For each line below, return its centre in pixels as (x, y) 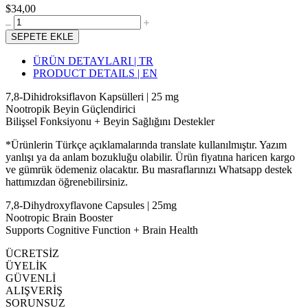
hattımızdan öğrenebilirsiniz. (67, 181)
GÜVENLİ (31, 278)
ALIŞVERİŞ (34, 290)
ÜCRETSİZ (32, 253)
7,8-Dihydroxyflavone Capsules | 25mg (91, 205)
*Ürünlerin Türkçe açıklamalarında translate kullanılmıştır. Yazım (146, 144)
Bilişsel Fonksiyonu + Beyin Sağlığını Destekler (110, 121)
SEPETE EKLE (42, 36)
